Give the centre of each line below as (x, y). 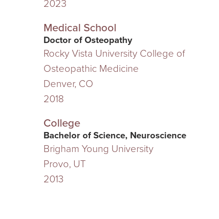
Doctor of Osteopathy (88, 40)
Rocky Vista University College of (114, 53)
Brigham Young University (98, 149)
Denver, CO (68, 84)
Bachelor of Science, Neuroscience (115, 136)
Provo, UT (64, 164)
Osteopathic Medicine (91, 68)
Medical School (80, 28)
